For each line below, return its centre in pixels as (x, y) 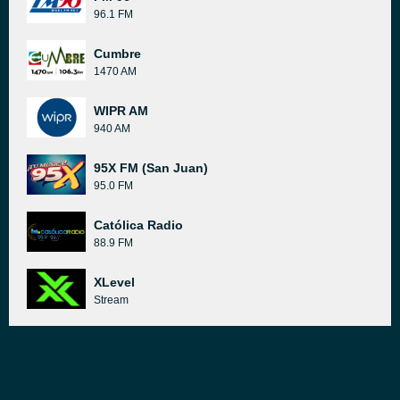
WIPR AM (121, 111)
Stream (111, 300)
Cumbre (117, 54)
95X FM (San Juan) (151, 168)
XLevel (114, 282)
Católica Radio (138, 225)
